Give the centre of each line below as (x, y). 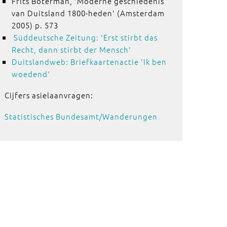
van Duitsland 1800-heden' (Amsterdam (88, 13)
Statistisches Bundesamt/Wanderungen (81, 116)
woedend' (31, 74)
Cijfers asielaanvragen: (50, 95)
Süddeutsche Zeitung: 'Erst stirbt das (85, 37)
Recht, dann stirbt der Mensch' (71, 49)
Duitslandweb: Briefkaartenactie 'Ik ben (89, 62)
